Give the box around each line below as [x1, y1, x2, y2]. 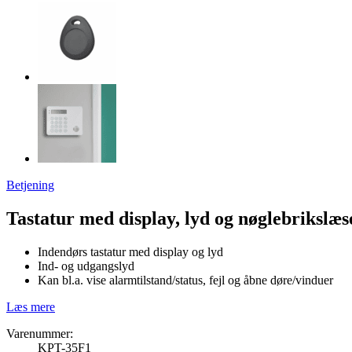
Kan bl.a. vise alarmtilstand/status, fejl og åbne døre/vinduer [38, 273, 333, 287]
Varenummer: [6, 326, 73, 340]
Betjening [6, 178, 54, 192]
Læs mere [6, 299, 55, 313]
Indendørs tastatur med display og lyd [38, 244, 223, 258]
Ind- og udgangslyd [38, 258, 134, 273]
